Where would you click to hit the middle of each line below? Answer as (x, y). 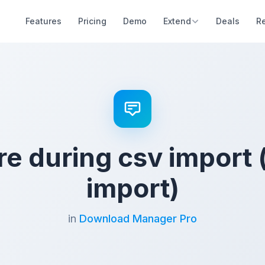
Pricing (92, 21)
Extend (177, 21)
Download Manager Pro (138, 219)
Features (43, 21)
